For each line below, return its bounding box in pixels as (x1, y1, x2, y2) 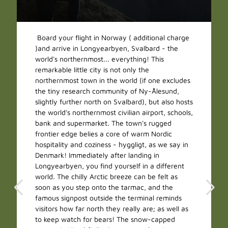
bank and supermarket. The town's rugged (35, 119, 172, 128)
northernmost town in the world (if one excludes (35, 76, 191, 85)
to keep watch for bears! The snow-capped (35, 215, 176, 224)
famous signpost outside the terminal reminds (35, 193, 182, 203)
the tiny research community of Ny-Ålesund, (35, 87, 180, 96)
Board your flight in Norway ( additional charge (35, 33, 190, 42)
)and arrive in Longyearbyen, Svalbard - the (35, 44, 179, 53)
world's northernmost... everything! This (35, 54, 164, 64)
